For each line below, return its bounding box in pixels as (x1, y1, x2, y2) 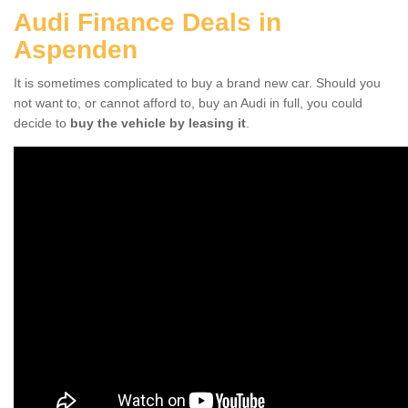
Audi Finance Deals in (14, 7, 281, 36)
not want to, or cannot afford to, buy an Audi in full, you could (14, 95, 362, 110)
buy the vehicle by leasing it (70, 115, 246, 130)
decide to (14, 115, 70, 130)
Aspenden (14, 35, 138, 64)
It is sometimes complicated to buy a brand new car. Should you (14, 75, 381, 90)
